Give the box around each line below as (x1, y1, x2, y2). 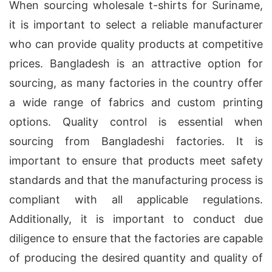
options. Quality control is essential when (9, 115, 263, 128)
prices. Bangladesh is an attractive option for (9, 57, 263, 70)
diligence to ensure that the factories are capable (9, 232, 263, 245)
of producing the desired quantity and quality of (9, 251, 263, 264)
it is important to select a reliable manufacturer (9, 18, 263, 31)
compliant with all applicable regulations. (9, 193, 263, 206)
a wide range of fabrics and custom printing (9, 96, 263, 109)
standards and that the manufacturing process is (9, 174, 263, 186)
